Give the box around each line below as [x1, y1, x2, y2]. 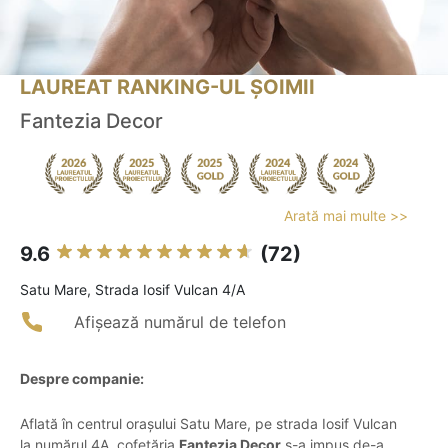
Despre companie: [20, 370, 144, 388]
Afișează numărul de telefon [74, 312, 286, 333]
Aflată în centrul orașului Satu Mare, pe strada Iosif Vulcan [20, 415, 397, 433]
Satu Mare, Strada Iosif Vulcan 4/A [20, 281, 245, 299]
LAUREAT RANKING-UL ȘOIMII [20, 75, 315, 100]
